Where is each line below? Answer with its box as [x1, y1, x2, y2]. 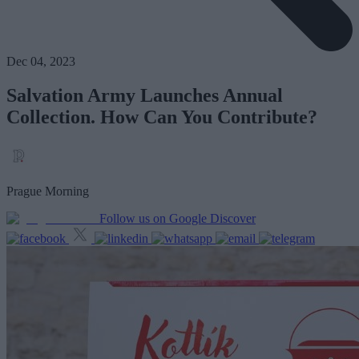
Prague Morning [6, 184, 89, 199]
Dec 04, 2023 [6, 54, 75, 69]
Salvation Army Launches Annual [6, 85, 283, 107]
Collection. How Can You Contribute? [6, 107, 317, 128]
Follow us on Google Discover [99, 212, 256, 226]
